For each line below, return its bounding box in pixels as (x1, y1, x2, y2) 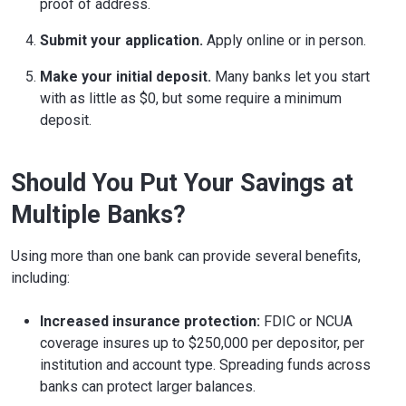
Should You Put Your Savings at (11, 168, 353, 198)
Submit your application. (40, 31, 203, 49)
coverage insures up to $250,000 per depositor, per (40, 333, 364, 352)
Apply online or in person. (203, 31, 366, 49)
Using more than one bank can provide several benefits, (11, 246, 361, 265)
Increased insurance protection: (40, 312, 260, 330)
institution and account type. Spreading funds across (40, 355, 371, 373)
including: (11, 268, 70, 286)
